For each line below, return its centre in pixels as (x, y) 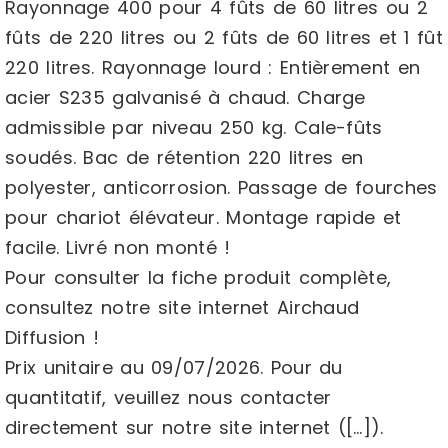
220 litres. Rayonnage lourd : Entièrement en (213, 67)
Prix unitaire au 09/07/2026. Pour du (174, 367)
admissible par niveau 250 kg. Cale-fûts (194, 127)
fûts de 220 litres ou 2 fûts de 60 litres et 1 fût (224, 37)
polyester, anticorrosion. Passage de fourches (221, 187)
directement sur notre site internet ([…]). (194, 427)
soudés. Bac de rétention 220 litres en (184, 157)
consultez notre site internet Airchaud (182, 307)
